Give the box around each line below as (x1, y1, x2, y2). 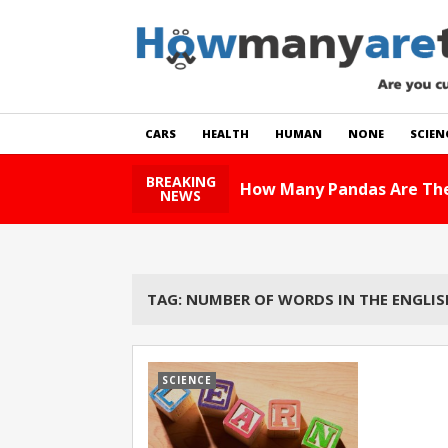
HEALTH (202, 126, 249, 141)
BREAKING (145, 172, 216, 191)
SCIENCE (162, 373, 212, 387)
